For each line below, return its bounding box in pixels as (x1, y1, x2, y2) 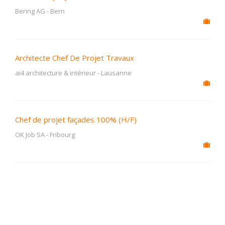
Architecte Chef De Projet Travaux (15, 53, 134, 63)
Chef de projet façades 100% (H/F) (15, 115, 137, 125)
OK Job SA (15, 130, 45, 139)
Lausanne (101, 68, 132, 77)
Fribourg (50, 130, 75, 139)
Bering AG (15, 7, 45, 16)
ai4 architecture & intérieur (15, 68, 96, 77)
